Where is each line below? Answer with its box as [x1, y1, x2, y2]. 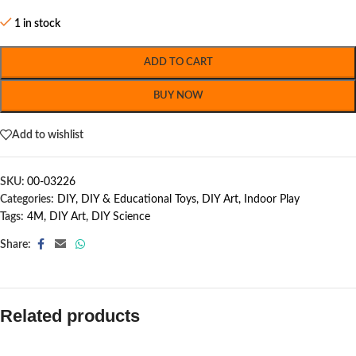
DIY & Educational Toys [81, 194, 196, 205]
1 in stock [14, 18, 61, 29]
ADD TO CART [143, 57, 213, 68]
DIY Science [91, 211, 150, 222]
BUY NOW [153, 91, 203, 101]
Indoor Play [244, 194, 300, 205]
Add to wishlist [12, 129, 83, 141]
